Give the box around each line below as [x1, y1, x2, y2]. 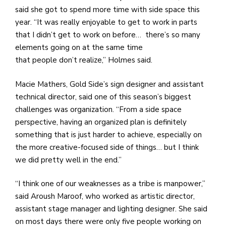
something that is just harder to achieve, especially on [15, 129, 202, 140]
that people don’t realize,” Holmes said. [15, 55, 154, 66]
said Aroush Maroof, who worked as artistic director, [15, 191, 195, 202]
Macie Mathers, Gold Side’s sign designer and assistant [15, 79, 204, 89]
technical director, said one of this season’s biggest [15, 91, 191, 102]
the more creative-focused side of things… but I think [15, 142, 199, 152]
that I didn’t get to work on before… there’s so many [15, 30, 200, 40]
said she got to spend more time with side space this [15, 5, 200, 15]
